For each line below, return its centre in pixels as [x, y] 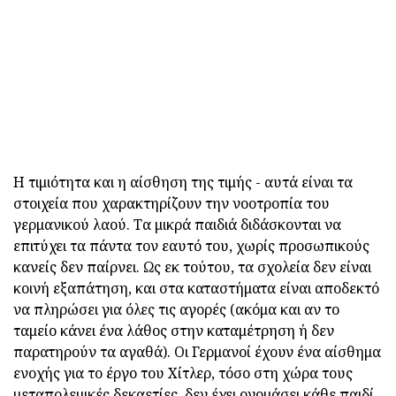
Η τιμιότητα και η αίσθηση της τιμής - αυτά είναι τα [183, 182]
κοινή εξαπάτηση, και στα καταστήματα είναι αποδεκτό [196, 288]
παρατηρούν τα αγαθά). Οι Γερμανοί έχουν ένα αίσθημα [197, 351]
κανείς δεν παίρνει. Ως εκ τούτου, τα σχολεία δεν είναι [192, 267]
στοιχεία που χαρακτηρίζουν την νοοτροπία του [171, 203]
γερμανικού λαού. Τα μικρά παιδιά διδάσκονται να [177, 224]
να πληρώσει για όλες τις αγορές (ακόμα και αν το [176, 309]
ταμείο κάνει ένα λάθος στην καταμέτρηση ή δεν [174, 330]
